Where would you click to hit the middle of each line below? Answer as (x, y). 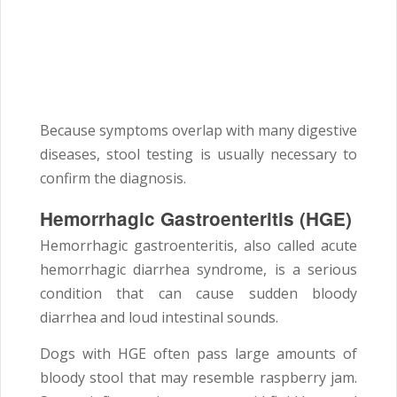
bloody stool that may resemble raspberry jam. (198, 378)
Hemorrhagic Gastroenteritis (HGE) (196, 219)
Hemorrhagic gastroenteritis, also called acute (198, 246)
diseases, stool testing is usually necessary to (198, 155)
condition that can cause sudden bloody (198, 294)
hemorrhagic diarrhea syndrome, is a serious (198, 270)
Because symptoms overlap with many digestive (198, 131)
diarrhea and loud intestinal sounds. (159, 318)
